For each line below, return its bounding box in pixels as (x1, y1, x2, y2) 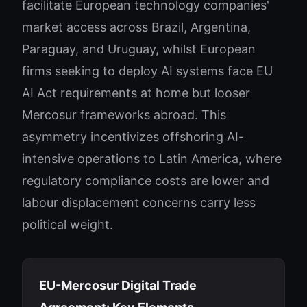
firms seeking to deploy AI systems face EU (22, 64, 273, 78)
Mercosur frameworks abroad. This (22, 108, 226, 122)
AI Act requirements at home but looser (22, 86, 250, 100)
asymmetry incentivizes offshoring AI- (22, 130, 244, 144)
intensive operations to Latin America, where (22, 151, 282, 166)
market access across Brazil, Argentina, (22, 20, 251, 34)
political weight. (22, 217, 113, 232)
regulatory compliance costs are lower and (22, 173, 269, 188)
